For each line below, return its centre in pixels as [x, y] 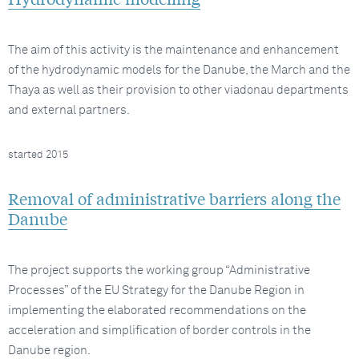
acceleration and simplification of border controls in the [159, 331]
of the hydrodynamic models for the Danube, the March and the [179, 70]
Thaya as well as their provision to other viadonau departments [178, 90]
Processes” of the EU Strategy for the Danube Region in [156, 290]
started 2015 [38, 155]
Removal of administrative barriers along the [174, 198]
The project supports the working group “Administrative [159, 270]
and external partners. [69, 110]
